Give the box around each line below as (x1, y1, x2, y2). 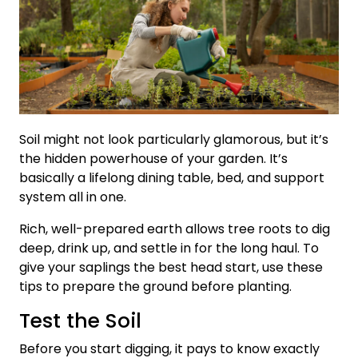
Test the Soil (19, 306, 141, 335)
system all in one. (19, 187, 126, 206)
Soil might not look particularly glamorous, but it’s (19, 129, 328, 149)
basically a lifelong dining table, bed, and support (19, 168, 324, 187)
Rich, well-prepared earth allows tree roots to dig (19, 219, 330, 238)
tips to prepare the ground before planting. (19, 276, 292, 296)
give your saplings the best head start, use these (19, 257, 323, 276)
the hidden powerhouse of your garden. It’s (19, 149, 288, 168)
